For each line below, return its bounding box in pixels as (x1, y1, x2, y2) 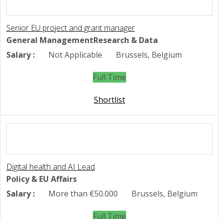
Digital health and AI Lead (6, 161, 95, 173)
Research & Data (93, 35, 158, 46)
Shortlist (94, 94, 125, 106)
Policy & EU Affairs (6, 174, 77, 185)
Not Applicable (46, 49, 102, 61)
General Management (6, 35, 93, 46)
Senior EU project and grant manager (6, 22, 135, 34)
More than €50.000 (46, 188, 118, 199)
